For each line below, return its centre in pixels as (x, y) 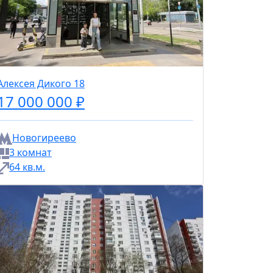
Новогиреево (44, 137)
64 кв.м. (27, 167)
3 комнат (30, 152)
